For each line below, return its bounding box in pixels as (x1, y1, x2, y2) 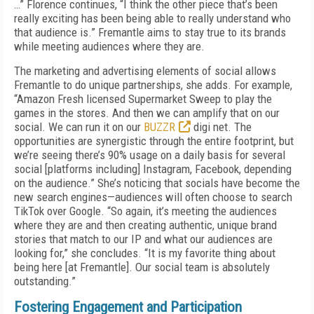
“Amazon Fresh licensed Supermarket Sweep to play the (14, 92, 272, 106)
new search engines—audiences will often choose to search (14, 190, 292, 204)
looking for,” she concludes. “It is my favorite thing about (14, 246, 275, 260)
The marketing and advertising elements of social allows (14, 64, 276, 78)
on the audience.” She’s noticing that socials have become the (14, 176, 300, 190)
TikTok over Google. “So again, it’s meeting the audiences (14, 204, 277, 218)
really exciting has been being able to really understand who (14, 11, 291, 25)
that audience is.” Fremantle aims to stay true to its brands (14, 25, 286, 39)
